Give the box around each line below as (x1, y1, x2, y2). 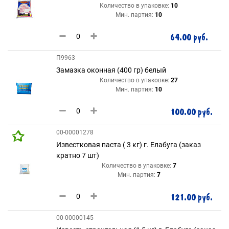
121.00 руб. (170, 192, 213, 203)
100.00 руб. (170, 106, 213, 118)
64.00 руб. (170, 32, 208, 43)
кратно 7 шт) (56, 151, 99, 159)
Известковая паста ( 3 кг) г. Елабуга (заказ (56, 141, 201, 149)
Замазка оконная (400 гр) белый (56, 66, 166, 74)
